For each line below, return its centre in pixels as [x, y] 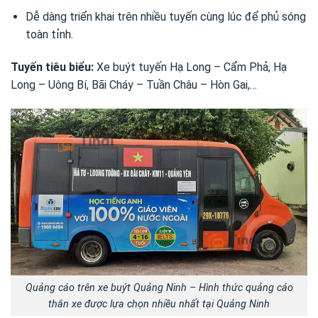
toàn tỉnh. [49, 35]
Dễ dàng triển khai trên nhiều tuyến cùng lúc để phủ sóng [165, 17]
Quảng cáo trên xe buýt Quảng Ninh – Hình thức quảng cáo [159, 287]
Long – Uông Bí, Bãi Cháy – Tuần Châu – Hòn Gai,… [134, 84]
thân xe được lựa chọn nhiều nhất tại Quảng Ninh [159, 304]
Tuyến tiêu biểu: [52, 67]
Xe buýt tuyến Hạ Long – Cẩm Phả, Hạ [190, 67]
